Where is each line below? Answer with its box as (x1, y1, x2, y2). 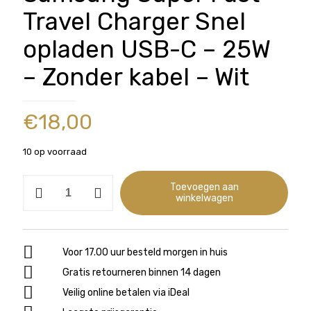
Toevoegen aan (169, 181, 239, 193)
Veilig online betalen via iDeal (62, 287, 190, 299)
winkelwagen (175, 192, 233, 204)
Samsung (22, 177, 67, 189)
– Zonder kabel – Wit (23, 62, 249, 92)
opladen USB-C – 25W (23, 35, 270, 64)
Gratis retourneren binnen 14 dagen (62, 267, 221, 278)
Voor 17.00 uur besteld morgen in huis (62, 246, 228, 258)
